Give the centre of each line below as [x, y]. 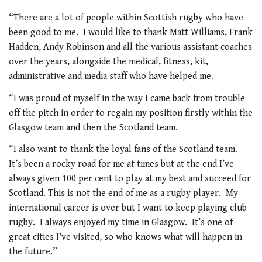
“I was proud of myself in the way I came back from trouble [127, 98]
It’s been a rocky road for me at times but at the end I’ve [121, 164]
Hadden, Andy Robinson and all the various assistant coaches [130, 47]
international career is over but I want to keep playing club [128, 208]
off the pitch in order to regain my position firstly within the [131, 113]
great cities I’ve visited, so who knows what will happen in [125, 237]
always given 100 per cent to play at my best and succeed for [130, 179]
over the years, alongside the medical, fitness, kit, [108, 62]
